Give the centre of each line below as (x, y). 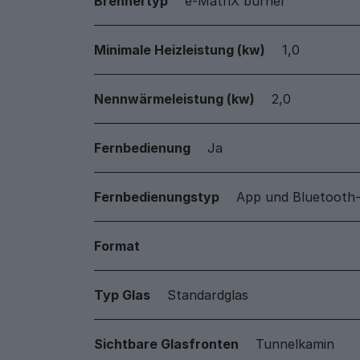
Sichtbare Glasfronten (166, 344)
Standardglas (208, 295)
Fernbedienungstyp (157, 197)
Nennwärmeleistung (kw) (174, 99)
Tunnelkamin (295, 344)
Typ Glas (122, 295)
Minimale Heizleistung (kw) (180, 50)
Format (117, 246)
